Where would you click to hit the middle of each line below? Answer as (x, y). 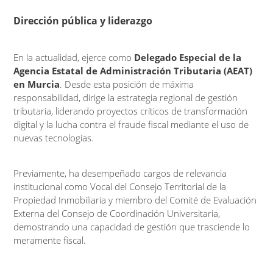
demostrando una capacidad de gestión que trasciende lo (132, 226)
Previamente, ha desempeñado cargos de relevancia (120, 173)
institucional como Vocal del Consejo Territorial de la (120, 186)
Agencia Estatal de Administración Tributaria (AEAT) (133, 70)
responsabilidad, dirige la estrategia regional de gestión (126, 97)
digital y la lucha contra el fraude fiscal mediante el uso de (131, 124)
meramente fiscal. (50, 240)
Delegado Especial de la (188, 57)
